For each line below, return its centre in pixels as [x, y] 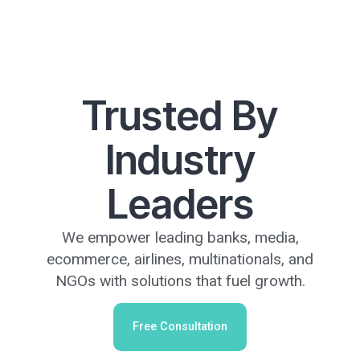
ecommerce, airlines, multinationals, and [180, 259]
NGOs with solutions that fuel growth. [180, 280]
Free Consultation [180, 327]
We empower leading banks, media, [180, 237]
